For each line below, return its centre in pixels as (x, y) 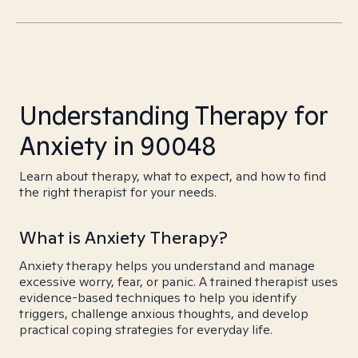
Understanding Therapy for (173, 115)
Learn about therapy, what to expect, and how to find (173, 176)
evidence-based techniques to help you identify (158, 298)
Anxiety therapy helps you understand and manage (167, 266)
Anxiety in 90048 (118, 145)
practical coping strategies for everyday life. (146, 330)
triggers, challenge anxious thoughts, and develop (164, 314)
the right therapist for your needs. (118, 192)
